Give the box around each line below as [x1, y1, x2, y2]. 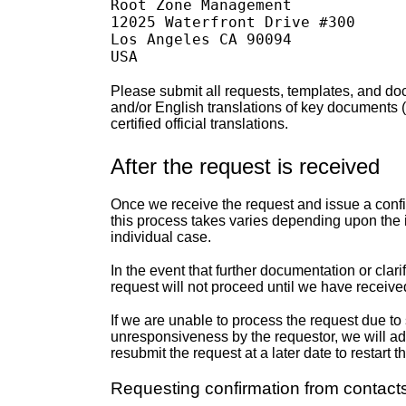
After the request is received [111, 153, 380, 179]
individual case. [111, 228, 211, 245]
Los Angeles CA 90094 [111, 31, 292, 49]
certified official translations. [111, 115, 288, 131]
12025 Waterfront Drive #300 [111, 14, 355, 32]
